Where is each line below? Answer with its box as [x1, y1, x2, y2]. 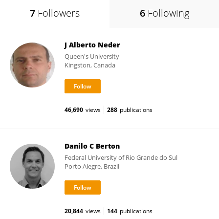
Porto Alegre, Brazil [65, 162, 119, 171]
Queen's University [65, 52, 119, 61]
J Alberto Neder [65, 40, 120, 49]
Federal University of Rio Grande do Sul [65, 153, 177, 162]
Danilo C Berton [65, 141, 120, 151]
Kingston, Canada [65, 61, 115, 69]
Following [147, 6, 189, 20]
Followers [38, 6, 80, 20]
